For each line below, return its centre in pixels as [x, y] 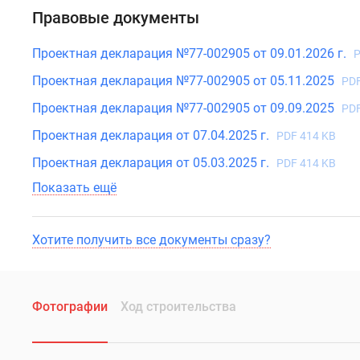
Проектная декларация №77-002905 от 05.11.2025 [185, 81]
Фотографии [70, 307]
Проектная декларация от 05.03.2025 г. [152, 163]
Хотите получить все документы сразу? [151, 240]
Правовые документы [116, 18]
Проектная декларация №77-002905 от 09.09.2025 [185, 108]
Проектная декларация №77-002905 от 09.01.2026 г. [191, 53]
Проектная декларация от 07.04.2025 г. [152, 135]
